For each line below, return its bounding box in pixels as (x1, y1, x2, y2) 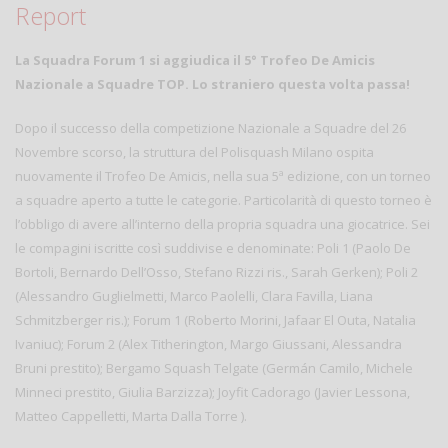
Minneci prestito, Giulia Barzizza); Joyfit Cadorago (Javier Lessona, (15, 382, 410, 401)
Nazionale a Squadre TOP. (15, 74, 192, 93)
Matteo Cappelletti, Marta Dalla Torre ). (15, 406, 247, 425)
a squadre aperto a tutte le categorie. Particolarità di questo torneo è (15, 190, 432, 209)
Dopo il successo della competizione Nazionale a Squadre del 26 (15, 118, 406, 137)
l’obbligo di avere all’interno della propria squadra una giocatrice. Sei (15, 214, 430, 233)
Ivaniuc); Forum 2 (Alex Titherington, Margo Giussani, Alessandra (15, 334, 402, 353)
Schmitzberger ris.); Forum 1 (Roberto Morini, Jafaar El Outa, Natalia (15, 310, 416, 329)
